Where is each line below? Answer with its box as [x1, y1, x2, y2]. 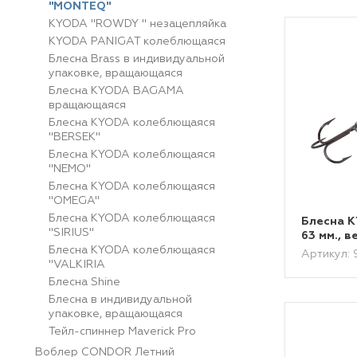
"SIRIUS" [49, 227, 94, 238]
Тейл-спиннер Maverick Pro [49, 326, 196, 337]
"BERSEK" [49, 131, 100, 143]
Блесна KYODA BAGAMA [49, 85, 184, 96]
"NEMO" [49, 163, 91, 175]
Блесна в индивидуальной [49, 294, 192, 305]
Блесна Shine [49, 277, 120, 288]
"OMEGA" [49, 195, 100, 206]
